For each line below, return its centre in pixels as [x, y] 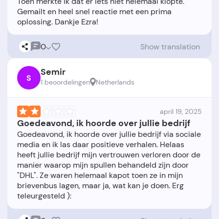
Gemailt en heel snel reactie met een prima [94, 12]
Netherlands [115, 82]
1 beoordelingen [65, 82]
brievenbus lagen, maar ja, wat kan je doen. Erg [100, 186]
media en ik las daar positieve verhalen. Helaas [101, 145]
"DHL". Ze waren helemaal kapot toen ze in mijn [100, 175]
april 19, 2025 [181, 112]
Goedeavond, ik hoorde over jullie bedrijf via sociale [109, 134]
